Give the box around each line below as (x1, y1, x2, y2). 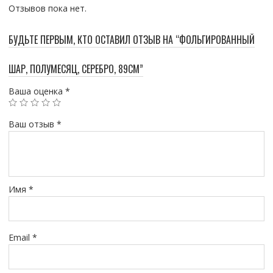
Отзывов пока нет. (8, 2, 87, 14)
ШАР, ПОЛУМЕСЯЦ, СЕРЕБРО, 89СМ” (8, 61, 143, 76)
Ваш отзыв (8, 118, 57, 130)
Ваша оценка (8, 85, 65, 97)
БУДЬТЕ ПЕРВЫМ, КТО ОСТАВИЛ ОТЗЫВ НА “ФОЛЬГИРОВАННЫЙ (8, 32, 255, 47)
